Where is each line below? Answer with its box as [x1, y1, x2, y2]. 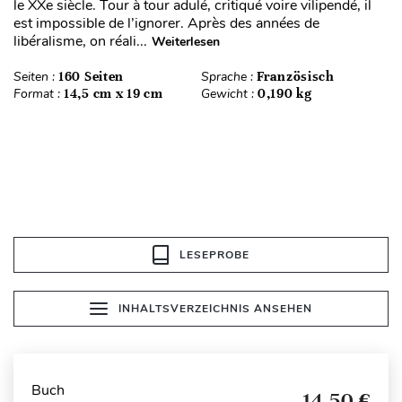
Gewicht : [201, 85, 258, 103]
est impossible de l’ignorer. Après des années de [13, 13, 319, 34]
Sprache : [201, 68, 257, 86]
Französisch [257, 68, 335, 85]
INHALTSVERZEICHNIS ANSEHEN [118, 301, 312, 317]
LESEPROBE [179, 248, 249, 263]
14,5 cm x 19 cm [64, 85, 163, 102]
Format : [13, 85, 64, 103]
